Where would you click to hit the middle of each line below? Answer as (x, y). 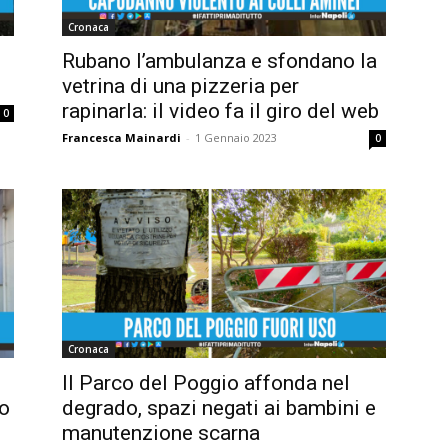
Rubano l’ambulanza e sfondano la (219, 60)
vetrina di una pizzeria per (180, 85)
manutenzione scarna (161, 433)
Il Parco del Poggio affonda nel (206, 383)
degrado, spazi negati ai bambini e (219, 408)
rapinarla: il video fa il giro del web (220, 110)
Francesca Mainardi (121, 137)
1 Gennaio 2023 (236, 137)
